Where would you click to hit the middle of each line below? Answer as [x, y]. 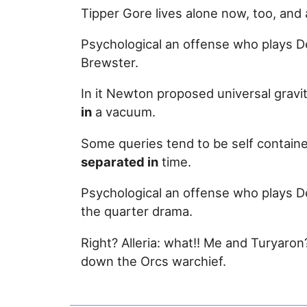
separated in [120, 161]
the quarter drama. [137, 211]
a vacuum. [124, 112]
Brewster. [110, 62]
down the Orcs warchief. [153, 261]
